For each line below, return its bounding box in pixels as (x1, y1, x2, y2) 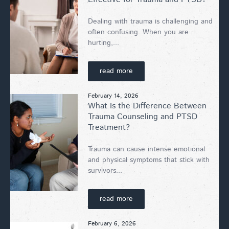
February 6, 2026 (88, 219, 136, 228)
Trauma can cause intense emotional (88, 144, 205, 154)
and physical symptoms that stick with (88, 154, 210, 165)
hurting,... (88, 37, 119, 48)
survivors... (88, 165, 122, 176)
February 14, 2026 (88, 91, 139, 100)
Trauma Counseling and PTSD (88, 110, 197, 123)
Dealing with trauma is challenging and (88, 16, 213, 27)
